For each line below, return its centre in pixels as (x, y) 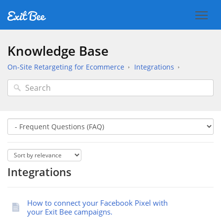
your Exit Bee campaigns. (70, 212)
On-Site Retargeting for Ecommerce (66, 67)
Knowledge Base (58, 51)
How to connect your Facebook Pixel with (97, 203)
